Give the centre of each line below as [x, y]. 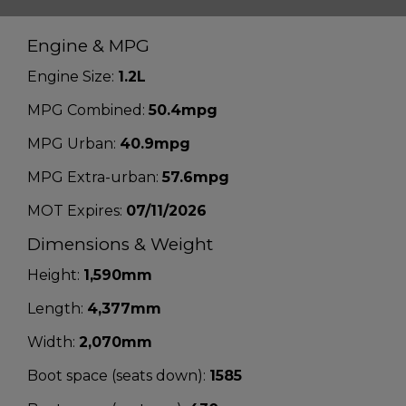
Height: [53, 275]
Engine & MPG [88, 45]
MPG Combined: [86, 110]
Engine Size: [71, 76]
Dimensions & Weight [120, 244]
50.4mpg [183, 110]
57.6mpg [196, 177]
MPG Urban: [72, 143]
